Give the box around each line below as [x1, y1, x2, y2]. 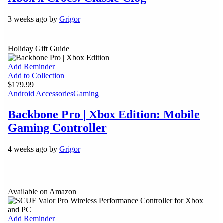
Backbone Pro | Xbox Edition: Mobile [8, 108, 200, 121]
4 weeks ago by [8, 145, 59, 154]
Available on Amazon [8, 187, 76, 196]
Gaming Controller [8, 121, 107, 135]
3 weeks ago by [8, 14, 59, 23]
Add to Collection [8, 71, 64, 80]
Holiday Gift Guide [8, 44, 69, 53]
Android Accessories [8, 89, 73, 98]
